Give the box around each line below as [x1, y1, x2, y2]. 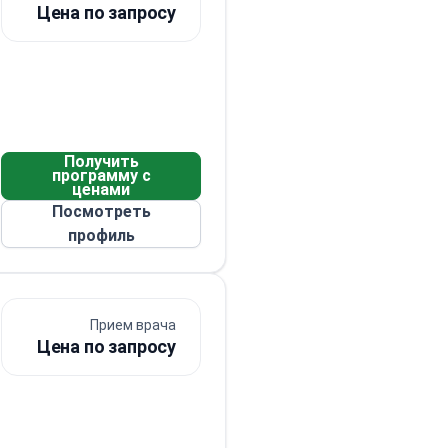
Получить [63, 152, 139, 171]
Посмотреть [51, 202, 151, 221]
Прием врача [90, 317, 176, 333]
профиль [67, 226, 135, 245]
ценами [72, 180, 130, 199]
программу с [51, 166, 151, 185]
